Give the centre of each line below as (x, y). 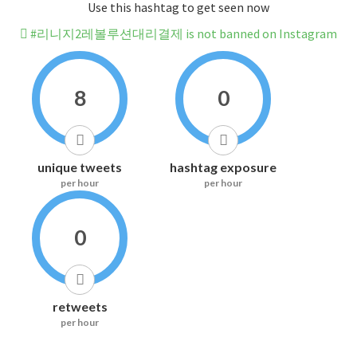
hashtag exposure (223, 167)
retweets (80, 307)
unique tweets (80, 167)
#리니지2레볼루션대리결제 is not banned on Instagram (182, 34)
